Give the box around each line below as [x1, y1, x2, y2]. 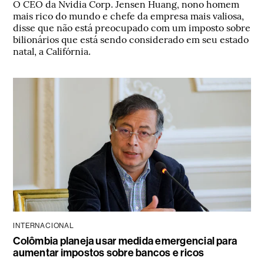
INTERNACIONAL [13, 221, 74, 230]
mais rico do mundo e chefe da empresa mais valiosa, [13, 9, 245, 22]
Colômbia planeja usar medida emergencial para [13, 234, 237, 247]
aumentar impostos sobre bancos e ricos [13, 246, 204, 259]
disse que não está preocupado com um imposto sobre [13, 21, 251, 34]
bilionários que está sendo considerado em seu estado [13, 32, 249, 46]
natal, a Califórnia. [13, 44, 91, 58]
